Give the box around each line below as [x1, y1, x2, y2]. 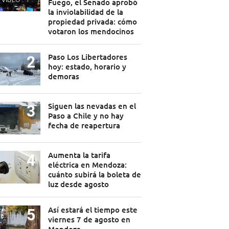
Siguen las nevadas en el [48, 101, 136, 111]
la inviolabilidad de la [48, 7, 123, 17]
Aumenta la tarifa [48, 150, 110, 161]
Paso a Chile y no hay [48, 110, 124, 121]
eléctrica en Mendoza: [48, 159, 127, 170]
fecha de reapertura [48, 120, 120, 131]
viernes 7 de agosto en [48, 214, 130, 225]
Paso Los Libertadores [48, 52, 127, 62]
